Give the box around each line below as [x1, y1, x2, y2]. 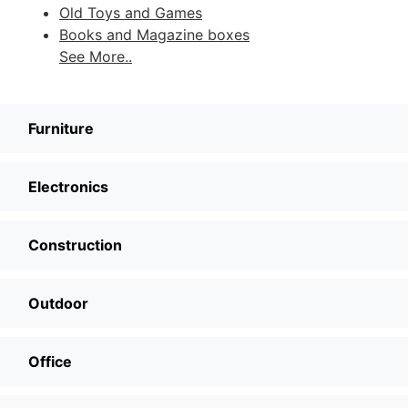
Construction [28, 235, 122, 254]
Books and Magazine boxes [59, 25, 250, 44]
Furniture [28, 118, 94, 138]
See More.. [59, 46, 132, 66]
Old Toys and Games [59, 3, 202, 22]
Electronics [28, 177, 108, 196]
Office [28, 352, 72, 371]
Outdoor [28, 293, 88, 312]
